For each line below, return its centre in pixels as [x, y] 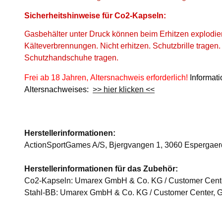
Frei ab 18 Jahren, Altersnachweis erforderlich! [106, 78]
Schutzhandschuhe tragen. [71, 58]
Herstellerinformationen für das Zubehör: [101, 169]
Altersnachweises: [58, 89]
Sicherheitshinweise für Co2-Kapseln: [95, 16]
